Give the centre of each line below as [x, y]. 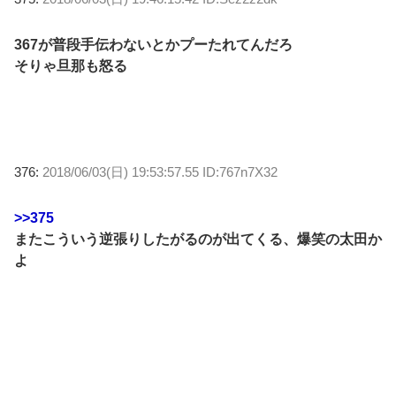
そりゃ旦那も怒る [71, 65]
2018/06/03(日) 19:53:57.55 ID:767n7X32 [160, 171]
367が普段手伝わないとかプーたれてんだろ [153, 44]
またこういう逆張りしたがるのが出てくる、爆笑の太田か [198, 239]
